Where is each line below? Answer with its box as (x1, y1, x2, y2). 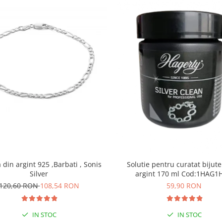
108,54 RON (40, 181, 79, 191)
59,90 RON (166, 181, 202, 191)
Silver (30, 169, 48, 179)
